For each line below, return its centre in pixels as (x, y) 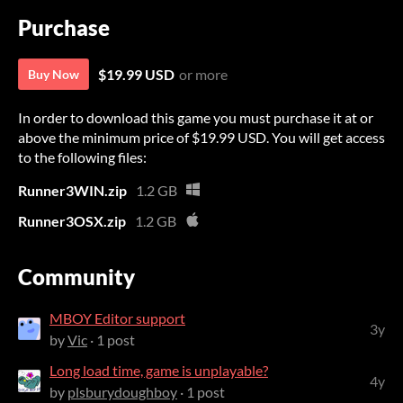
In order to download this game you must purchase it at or (196, 118)
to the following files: (82, 157)
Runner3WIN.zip (72, 191)
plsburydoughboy (122, 391)
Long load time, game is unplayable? (159, 370)
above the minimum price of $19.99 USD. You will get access (201, 138)
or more (203, 75)
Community (76, 277)
